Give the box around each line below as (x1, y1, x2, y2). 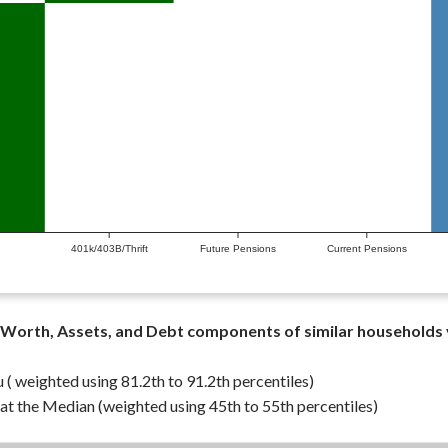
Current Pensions (326, 243, 407, 254)
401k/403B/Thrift (70, 243, 148, 254)
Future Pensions (200, 243, 276, 254)
